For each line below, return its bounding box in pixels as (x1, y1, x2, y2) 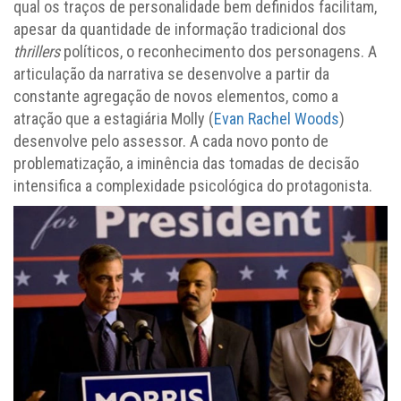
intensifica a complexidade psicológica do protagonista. (13, 175, 372, 195)
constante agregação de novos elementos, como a (13, 86, 338, 106)
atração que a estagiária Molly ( (13, 108, 214, 128)
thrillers (13, 41, 60, 61)
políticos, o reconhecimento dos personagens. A (60, 41, 377, 61)
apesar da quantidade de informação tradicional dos (13, 19, 346, 38)
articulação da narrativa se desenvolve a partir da (13, 64, 329, 83)
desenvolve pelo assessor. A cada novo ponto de (13, 131, 328, 150)
